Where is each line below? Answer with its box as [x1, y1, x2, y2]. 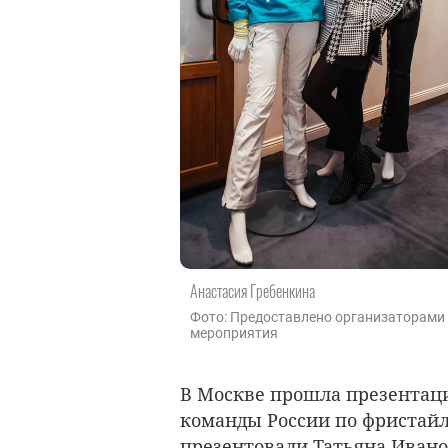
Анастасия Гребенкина [190, 278, 315, 303]
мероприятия [190, 324, 278, 341]
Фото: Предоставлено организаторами [190, 308, 445, 325]
